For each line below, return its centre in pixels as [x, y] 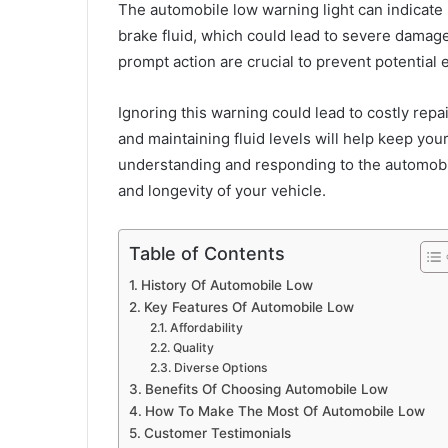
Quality [193, 348]
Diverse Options [220, 368]
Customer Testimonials [217, 433]
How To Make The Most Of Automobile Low [284, 411]
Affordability [206, 328]
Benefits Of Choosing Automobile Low [266, 389]
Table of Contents [207, 254]
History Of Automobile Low [226, 285]
